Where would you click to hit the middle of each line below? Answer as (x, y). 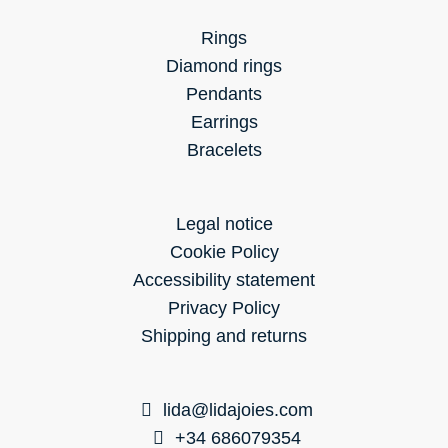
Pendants (224, 94)
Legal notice (224, 224)
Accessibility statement (224, 280)
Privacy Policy (224, 308)
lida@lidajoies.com (237, 410)
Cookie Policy (224, 252)
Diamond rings (224, 66)
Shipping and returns (224, 336)
